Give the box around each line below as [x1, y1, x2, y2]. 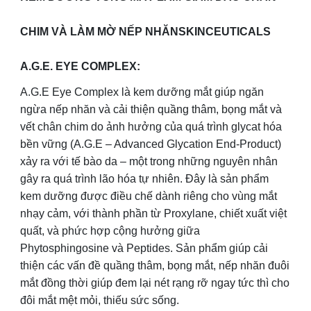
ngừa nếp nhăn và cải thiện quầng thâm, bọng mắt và [20, 103, 282, 115]
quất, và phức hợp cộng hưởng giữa [20, 224, 200, 237]
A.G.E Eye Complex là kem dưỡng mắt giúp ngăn [20, 85, 264, 98]
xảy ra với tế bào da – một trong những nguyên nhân [20, 155, 278, 167]
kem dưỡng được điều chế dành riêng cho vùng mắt [20, 190, 277, 202]
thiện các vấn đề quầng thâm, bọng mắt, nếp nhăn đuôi [20, 259, 289, 271]
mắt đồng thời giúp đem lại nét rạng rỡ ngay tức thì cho [20, 276, 289, 289]
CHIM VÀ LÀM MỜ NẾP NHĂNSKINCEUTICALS [20, 25, 271, 37]
